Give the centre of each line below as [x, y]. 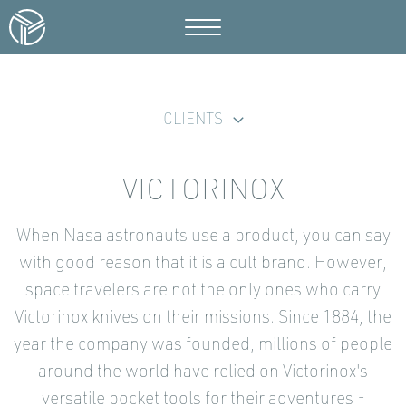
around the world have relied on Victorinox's [203, 373]
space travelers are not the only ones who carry [203, 291]
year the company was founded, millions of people [203, 346]
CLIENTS [193, 120]
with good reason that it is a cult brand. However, [203, 264]
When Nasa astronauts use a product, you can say [203, 237]
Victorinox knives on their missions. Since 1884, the [203, 319]
